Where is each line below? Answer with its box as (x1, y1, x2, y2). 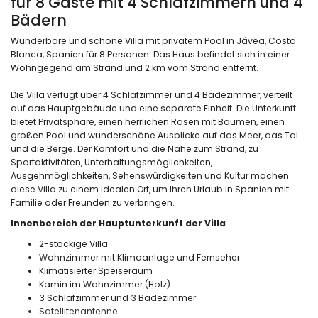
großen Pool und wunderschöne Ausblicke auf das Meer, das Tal (11, 128, 298, 141)
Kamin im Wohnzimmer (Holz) (39, 278, 170, 290)
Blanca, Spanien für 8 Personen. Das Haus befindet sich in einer (11, 48, 290, 60)
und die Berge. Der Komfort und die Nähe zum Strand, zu (11, 142, 258, 155)
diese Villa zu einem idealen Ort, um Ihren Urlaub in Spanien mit (11, 182, 289, 195)
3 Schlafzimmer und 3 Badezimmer (39, 291, 196, 304)
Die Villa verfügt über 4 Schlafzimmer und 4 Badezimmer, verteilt (11, 88, 292, 101)
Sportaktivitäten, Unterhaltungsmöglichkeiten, (11, 155, 212, 168)
